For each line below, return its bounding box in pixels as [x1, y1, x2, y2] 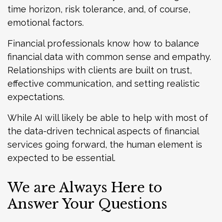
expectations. [7, 92, 64, 103]
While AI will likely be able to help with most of [7, 112, 208, 123]
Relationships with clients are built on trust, [7, 65, 192, 76]
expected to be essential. [7, 153, 115, 164]
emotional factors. [7, 17, 84, 28]
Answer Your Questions [7, 196, 167, 213]
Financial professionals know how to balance [7, 38, 199, 49]
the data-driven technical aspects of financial [7, 126, 199, 137]
